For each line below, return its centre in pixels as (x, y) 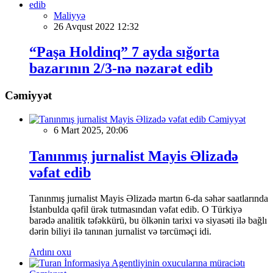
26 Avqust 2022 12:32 (96, 26)
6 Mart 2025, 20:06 (91, 130)
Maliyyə (69, 15)
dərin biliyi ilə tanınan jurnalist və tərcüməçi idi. (120, 231)
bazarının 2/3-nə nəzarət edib (121, 69)
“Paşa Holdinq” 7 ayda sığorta (124, 52)
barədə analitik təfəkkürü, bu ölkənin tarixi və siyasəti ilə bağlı (148, 220)
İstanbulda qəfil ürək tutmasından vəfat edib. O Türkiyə (136, 209)
